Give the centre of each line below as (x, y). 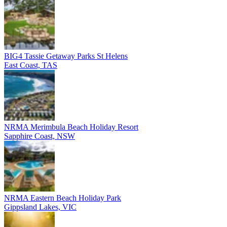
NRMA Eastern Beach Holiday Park (63, 198)
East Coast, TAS (31, 65)
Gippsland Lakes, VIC (40, 207)
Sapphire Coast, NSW (40, 136)
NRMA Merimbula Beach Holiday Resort (71, 127)
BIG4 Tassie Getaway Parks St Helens (66, 56)
